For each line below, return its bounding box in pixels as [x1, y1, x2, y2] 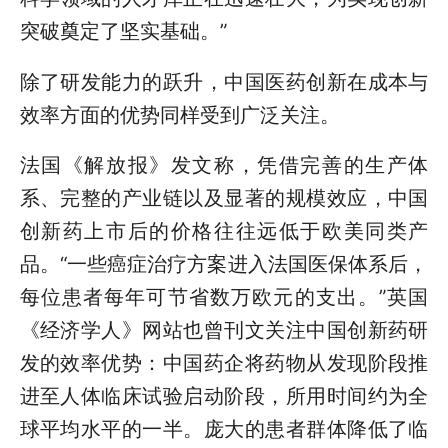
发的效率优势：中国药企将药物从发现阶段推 [19, 351, 429, 375]
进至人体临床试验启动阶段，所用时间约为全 [19, 384, 429, 408]
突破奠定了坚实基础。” [19, 19, 227, 44]
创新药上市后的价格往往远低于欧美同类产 [19, 219, 429, 243]
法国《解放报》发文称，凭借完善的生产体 [19, 153, 429, 177]
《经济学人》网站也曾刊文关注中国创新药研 [19, 318, 429, 342]
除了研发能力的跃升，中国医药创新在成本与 [19, 69, 429, 94]
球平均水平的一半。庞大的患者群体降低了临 [19, 417, 429, 441]
